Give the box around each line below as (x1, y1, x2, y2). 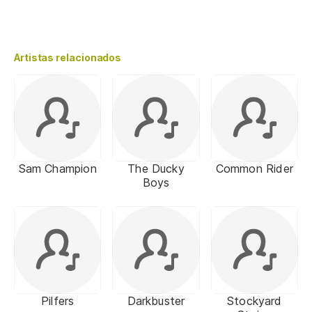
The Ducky (127, 162, 185, 176)
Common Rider (215, 162, 293, 176)
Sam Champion (18, 162, 97, 176)
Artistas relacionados (14, 52, 122, 63)
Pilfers (41, 293, 75, 308)
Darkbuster (127, 293, 185, 308)
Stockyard (227, 293, 282, 308)
